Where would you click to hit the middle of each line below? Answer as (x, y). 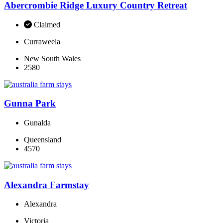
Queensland (43, 139)
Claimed (47, 24)
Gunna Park (30, 104)
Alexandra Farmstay (47, 185)
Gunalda (37, 122)
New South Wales (52, 58)
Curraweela (42, 41)
